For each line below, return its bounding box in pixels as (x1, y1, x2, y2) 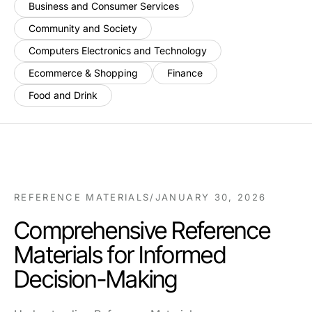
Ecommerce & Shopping (29, 67, 138, 79)
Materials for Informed (14, 240, 226, 269)
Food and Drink (29, 89, 97, 101)
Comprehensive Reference (14, 216, 271, 244)
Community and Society (29, 22, 137, 34)
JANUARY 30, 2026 (155, 192, 267, 203)
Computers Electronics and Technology (29, 45, 207, 56)
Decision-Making (14, 265, 178, 293)
